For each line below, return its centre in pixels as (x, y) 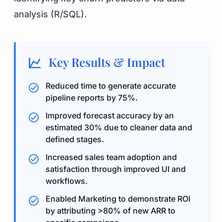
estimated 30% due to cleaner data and (119, 127)
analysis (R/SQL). (50, 14)
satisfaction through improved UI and (116, 169)
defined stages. (75, 139)
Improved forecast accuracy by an (110, 115)
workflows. (67, 181)
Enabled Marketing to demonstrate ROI (118, 199)
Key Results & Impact (105, 62)
